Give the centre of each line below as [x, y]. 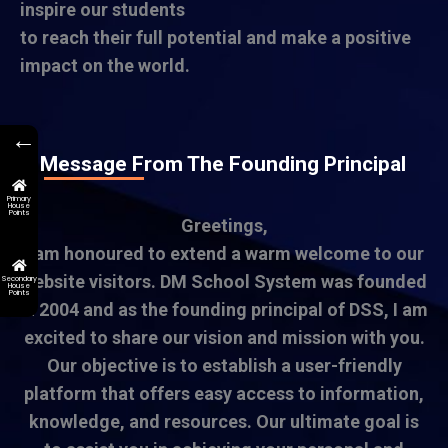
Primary [19, 198]
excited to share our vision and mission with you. [224, 337]
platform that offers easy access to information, [224, 393]
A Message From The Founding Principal [213, 163]
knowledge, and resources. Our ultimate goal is [224, 421]
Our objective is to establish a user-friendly [224, 365]
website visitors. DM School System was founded [224, 281]
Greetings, [224, 225]
